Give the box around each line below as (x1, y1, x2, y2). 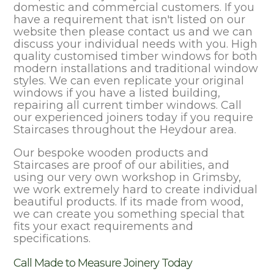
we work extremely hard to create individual (13, 182, 258, 196)
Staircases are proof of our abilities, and (13, 158, 230, 171)
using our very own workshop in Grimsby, (13, 170, 242, 183)
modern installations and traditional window (13, 61, 259, 75)
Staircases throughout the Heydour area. (13, 122, 237, 136)
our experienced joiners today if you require (13, 110, 254, 124)
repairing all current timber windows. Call (13, 98, 242, 111)
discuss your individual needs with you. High (13, 37, 258, 50)
